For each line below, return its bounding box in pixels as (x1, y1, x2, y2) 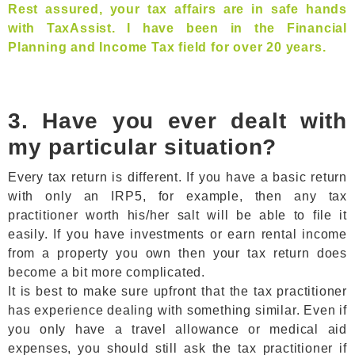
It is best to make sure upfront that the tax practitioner (8, 284, 347, 298)
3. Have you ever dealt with (8, 109, 347, 133)
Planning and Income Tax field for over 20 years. (8, 40, 326, 54)
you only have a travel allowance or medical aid (8, 323, 347, 336)
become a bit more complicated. (8, 265, 206, 279)
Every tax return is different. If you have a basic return (8, 170, 347, 184)
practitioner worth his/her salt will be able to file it (8, 208, 347, 222)
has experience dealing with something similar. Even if (8, 303, 347, 317)
